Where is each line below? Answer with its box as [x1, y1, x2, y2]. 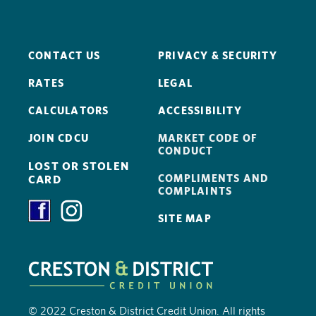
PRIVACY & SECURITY [158, 49, 277, 62]
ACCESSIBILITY [158, 104, 242, 117]
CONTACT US [28, 49, 101, 62]
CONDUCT [158, 145, 214, 157]
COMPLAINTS [158, 185, 233, 197]
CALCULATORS [28, 104, 109, 117]
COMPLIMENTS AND [158, 172, 269, 185]
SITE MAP [158, 212, 212, 225]
